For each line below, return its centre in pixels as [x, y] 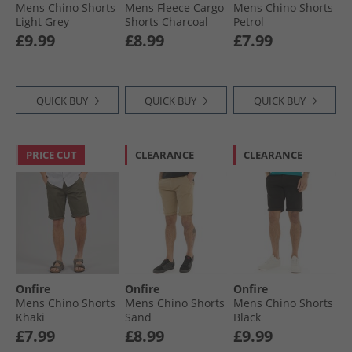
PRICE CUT [51, 154]
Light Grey [42, 21]
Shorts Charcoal [166, 21]
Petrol [249, 21]
